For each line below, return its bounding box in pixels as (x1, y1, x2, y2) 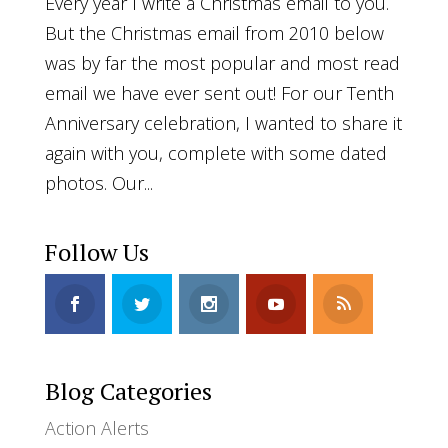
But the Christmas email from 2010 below (44, 20, 384, 45)
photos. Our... (44, 170, 153, 195)
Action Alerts (44, 415, 149, 440)
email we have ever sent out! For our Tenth (44, 80, 394, 105)
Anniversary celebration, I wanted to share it (44, 110, 402, 135)
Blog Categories (44, 374, 212, 407)
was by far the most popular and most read (44, 50, 400, 75)
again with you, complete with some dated (44, 140, 387, 165)
